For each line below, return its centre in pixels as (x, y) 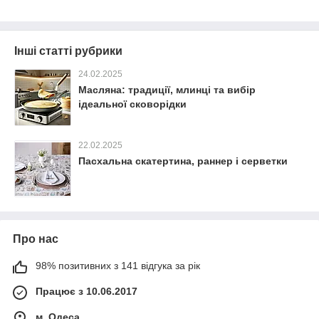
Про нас (36, 239)
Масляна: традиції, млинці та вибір (167, 90)
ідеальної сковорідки (132, 104)
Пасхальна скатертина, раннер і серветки (183, 161)
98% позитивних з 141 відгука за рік (118, 266)
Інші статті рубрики (68, 51)
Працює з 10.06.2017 (87, 291)
